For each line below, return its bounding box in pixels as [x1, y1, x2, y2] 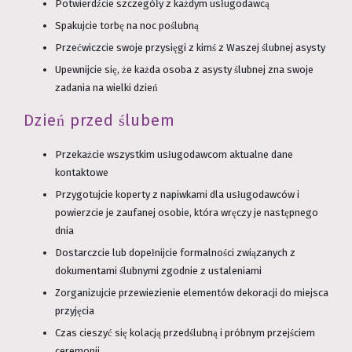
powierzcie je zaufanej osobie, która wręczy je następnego [55, 207, 318, 219]
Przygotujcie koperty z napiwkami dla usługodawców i [55, 189, 299, 201]
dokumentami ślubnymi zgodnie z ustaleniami [55, 265, 262, 277]
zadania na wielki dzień [55, 81, 158, 93]
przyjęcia [55, 305, 94, 317]
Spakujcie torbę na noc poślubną [55, 19, 199, 31]
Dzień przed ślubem [24, 111, 175, 130]
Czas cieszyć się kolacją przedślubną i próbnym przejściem [55, 327, 315, 339]
